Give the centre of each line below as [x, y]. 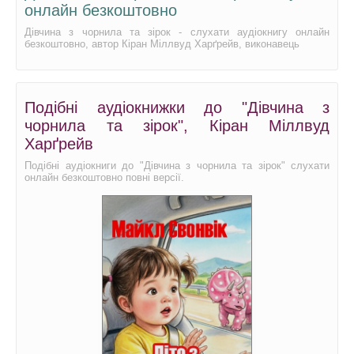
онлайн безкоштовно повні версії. [104, 177]
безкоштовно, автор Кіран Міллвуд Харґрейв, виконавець [162, 44]
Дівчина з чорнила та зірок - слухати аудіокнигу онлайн [177, 32]
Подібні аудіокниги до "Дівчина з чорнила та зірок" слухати [177, 166]
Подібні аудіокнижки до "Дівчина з [177, 107]
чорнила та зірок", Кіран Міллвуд [177, 126]
